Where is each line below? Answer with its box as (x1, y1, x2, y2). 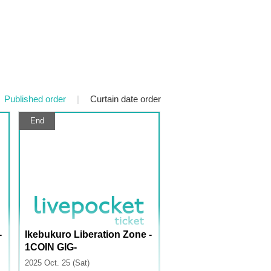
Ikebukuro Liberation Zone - (25, 229, 152, 240)
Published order (4, 94, 66, 104)
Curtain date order (90, 94, 161, 104)
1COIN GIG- (25, 242, 77, 252)
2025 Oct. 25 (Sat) (25, 258, 90, 267)
